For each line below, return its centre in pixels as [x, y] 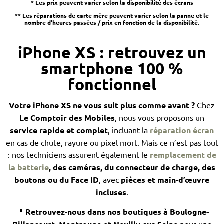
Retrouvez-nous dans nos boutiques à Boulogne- [117, 212]
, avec [110, 180]
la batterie [29, 167]
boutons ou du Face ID [57, 180]
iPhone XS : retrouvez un [112, 53]
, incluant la [129, 130]
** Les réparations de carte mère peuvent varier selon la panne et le [112, 15]
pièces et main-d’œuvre [165, 180]
